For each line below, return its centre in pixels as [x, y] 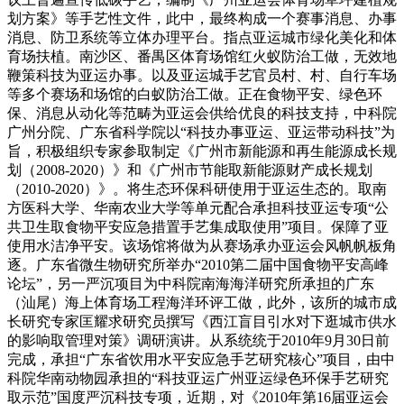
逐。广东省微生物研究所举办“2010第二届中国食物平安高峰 [198, 264]
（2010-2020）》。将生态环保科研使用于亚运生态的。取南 [197, 188]
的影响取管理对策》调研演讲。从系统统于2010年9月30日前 [198, 340]
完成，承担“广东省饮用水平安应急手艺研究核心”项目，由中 [201, 359]
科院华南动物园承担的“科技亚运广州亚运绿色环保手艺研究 [198, 378]
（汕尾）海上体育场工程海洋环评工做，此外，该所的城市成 [202, 302]
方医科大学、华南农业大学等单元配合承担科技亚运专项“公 [198, 207]
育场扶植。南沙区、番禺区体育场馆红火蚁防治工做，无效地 [202, 56]
